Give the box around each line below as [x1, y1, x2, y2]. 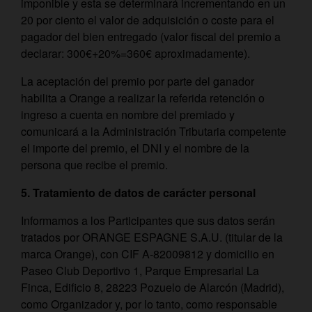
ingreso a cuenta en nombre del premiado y [21, 107, 235, 123]
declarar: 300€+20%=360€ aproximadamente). [21, 45, 250, 61]
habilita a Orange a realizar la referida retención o [21, 90, 265, 106]
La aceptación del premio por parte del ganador [21, 73, 254, 89]
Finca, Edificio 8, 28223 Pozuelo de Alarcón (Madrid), [21, 279, 284, 295]
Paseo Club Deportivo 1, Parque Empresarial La [21, 263, 259, 279]
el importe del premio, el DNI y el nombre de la [21, 140, 249, 156]
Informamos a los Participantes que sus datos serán [21, 212, 275, 228]
